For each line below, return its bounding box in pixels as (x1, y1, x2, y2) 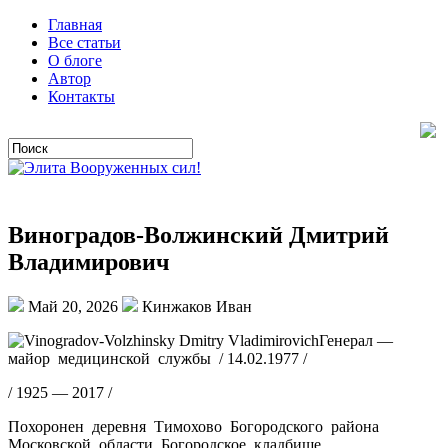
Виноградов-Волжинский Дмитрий (8, 221, 389, 248)
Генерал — (319, 331, 393, 349)
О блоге (48, 52, 102, 69)
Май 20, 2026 (24, 297, 122, 315)
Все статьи (48, 34, 121, 51)
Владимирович (8, 248, 170, 275)
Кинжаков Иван (138, 297, 252, 315)
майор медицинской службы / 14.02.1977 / (8, 349, 307, 367)
